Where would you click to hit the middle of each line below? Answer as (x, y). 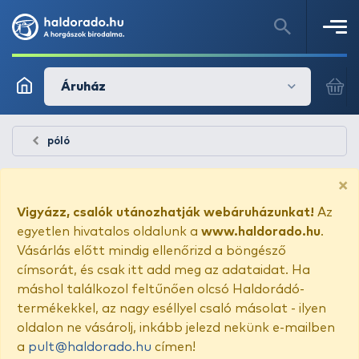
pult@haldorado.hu (90, 347)
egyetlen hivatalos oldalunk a (109, 232)
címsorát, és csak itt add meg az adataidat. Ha (163, 270)
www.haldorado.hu (261, 232)
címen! (173, 347)
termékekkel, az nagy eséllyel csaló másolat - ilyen (171, 309)
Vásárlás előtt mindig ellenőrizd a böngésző (151, 251)
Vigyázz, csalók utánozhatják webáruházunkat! (165, 212)
